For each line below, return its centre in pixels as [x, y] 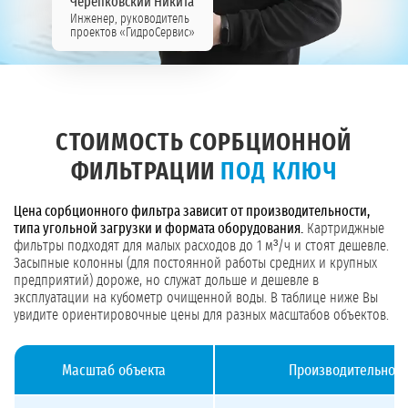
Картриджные [344, 229]
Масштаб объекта [114, 371]
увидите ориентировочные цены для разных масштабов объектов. [201, 316]
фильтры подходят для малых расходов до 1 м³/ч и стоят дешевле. [201, 246]
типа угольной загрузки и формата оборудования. [158, 229]
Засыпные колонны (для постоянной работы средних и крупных [195, 264]
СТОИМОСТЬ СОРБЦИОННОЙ [204, 143]
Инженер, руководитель [129, 20]
